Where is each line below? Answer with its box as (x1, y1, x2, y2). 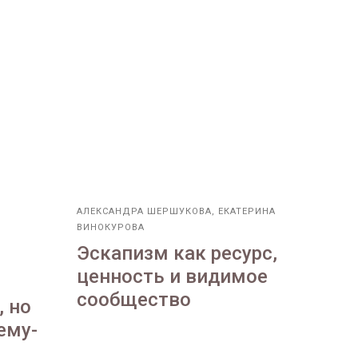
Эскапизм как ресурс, (77, 242, 277, 265)
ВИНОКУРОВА (77, 222, 145, 233)
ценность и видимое (77, 265, 268, 288)
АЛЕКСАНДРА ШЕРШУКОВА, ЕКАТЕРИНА (77, 206, 276, 217)
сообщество (77, 288, 191, 312)
